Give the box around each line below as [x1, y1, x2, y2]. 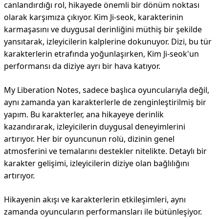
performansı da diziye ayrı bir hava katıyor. [4, 61, 160, 71]
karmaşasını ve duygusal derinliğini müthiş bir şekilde [4, 24, 202, 35]
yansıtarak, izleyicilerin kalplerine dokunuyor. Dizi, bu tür [4, 36, 212, 47]
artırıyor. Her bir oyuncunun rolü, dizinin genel [4, 133, 175, 144]
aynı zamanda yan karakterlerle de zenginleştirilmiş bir [4, 97, 206, 108]
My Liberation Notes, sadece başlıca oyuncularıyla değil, [4, 85, 209, 95]
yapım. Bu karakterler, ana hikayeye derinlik [4, 109, 164, 120]
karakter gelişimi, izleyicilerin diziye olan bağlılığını [4, 158, 189, 169]
